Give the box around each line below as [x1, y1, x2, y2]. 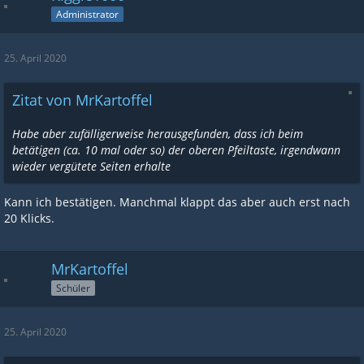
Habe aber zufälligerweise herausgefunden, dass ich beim [12, 125, 303, 141]
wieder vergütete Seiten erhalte [12, 158, 171, 174]
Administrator [56, 6, 119, 21]
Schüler [56, 280, 90, 295]
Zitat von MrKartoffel [12, 89, 153, 110]
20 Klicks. [4, 210, 54, 226]
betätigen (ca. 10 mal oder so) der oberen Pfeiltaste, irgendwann [12, 141, 340, 158]
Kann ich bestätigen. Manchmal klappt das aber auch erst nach [4, 193, 350, 210]
